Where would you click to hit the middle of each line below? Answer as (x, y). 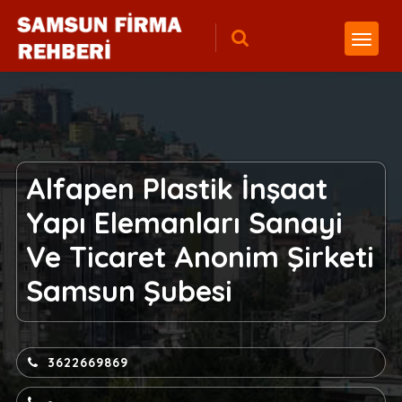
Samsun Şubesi (129, 291)
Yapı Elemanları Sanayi (184, 223)
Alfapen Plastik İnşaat (176, 188)
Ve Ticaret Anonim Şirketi (200, 257)
